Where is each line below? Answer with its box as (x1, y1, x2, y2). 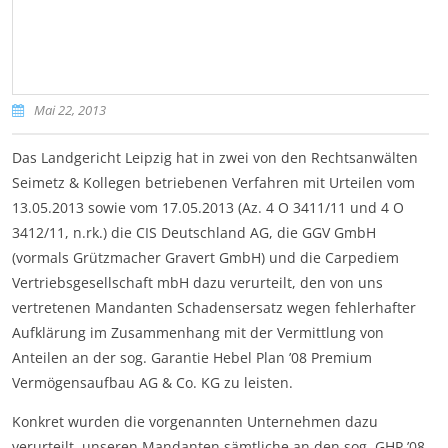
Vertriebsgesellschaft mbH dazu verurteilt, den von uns (11, 273, 383, 293)
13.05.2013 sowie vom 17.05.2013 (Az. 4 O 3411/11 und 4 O (11, 198, 404, 218)
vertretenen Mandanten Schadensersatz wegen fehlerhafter (11, 298, 416, 318)
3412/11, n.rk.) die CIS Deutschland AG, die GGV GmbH (11, 223, 376, 243)
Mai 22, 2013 (33, 101, 106, 120)
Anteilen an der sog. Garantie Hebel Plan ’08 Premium (11, 348, 372, 368)
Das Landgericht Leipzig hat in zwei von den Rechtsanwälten (11, 148, 418, 168)
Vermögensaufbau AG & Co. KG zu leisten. (11, 373, 293, 393)
